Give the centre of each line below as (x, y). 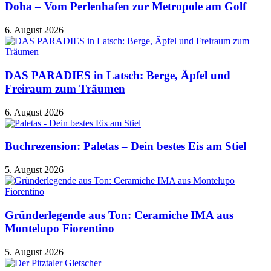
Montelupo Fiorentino (60, 228)
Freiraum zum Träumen (65, 88)
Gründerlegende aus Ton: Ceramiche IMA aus (119, 215)
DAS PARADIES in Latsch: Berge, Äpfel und (118, 75)
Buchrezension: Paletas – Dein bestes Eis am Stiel (126, 146)
